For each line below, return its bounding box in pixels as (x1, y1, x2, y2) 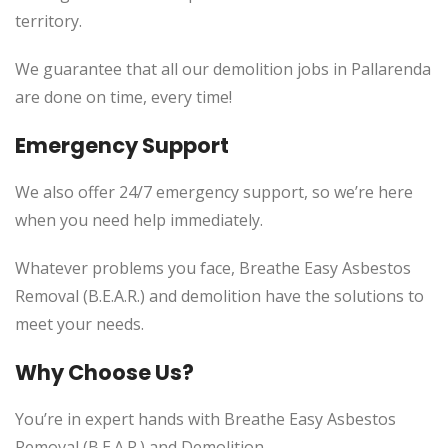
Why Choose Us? (15, 358, 194, 387)
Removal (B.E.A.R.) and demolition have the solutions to (15, 285, 424, 307)
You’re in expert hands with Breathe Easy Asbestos (15, 408, 396, 430)
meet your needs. (15, 313, 144, 335)
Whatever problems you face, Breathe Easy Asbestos (15, 257, 411, 279)
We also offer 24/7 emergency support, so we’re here (15, 181, 413, 203)
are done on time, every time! (15, 86, 232, 108)
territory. (15, 10, 82, 32)
